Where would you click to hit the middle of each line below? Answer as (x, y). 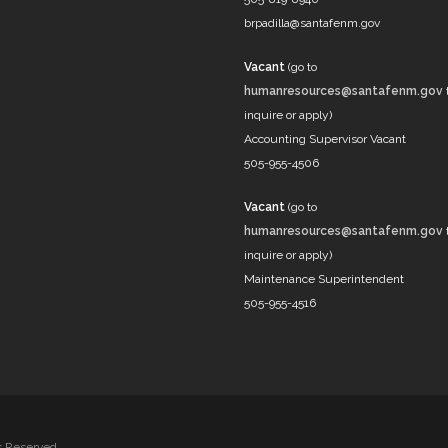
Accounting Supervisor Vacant (325, 139)
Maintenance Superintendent (324, 279)
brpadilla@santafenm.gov (312, 23)
